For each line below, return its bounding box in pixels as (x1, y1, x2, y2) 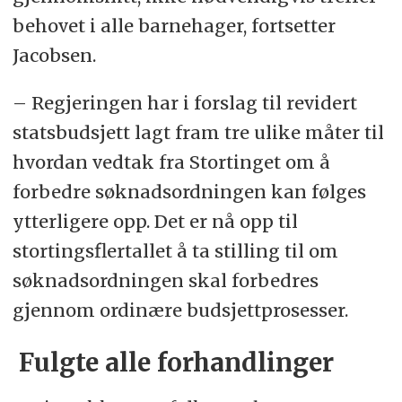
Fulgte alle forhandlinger (12, 346, 334, 379)
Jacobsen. (12, 43, 96, 66)
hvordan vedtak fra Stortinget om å (12, 150, 330, 173)
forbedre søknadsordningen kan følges (12, 179, 366, 203)
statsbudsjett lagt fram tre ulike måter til (12, 120, 384, 144)
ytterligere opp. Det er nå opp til (12, 209, 298, 232)
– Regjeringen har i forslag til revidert (12, 91, 357, 114)
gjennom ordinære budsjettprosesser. (12, 298, 348, 321)
